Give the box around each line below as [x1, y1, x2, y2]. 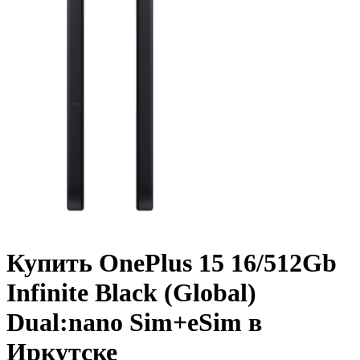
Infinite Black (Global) [6, 277, 256, 307]
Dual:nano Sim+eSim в [6, 307, 262, 337]
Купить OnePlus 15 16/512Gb [6, 247, 337, 277]
